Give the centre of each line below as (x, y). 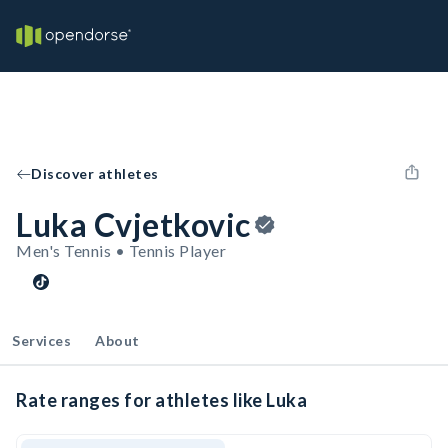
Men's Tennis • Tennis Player (121, 250)
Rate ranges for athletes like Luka (161, 400)
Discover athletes (95, 173)
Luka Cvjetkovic (133, 224)
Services (41, 340)
